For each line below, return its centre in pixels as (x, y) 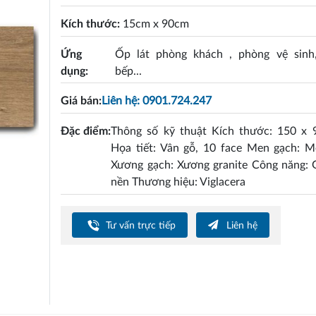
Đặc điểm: (86, 131)
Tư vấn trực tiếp (140, 225)
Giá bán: (81, 101)
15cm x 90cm (156, 24)
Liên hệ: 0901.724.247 (157, 101)
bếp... (128, 71)
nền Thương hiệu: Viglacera (178, 182)
